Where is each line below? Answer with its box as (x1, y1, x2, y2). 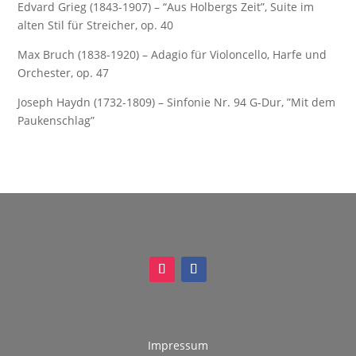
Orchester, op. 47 (17, 65, 110, 80)
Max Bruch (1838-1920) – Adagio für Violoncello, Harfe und (17, 47, 327, 62)
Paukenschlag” (17, 113, 95, 128)
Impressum (147, 338, 208, 353)
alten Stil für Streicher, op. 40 (17, 17, 174, 33)
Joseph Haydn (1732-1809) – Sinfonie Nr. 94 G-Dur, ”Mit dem (17, 95, 336, 110)
